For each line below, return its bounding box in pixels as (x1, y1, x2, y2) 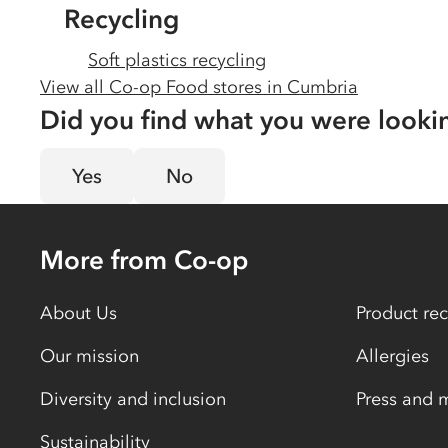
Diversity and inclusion (40, 388, 226, 410)
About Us (40, 302, 117, 324)
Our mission (40, 345, 139, 367)
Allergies (356, 345, 429, 367)
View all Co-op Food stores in (40, 76, 287, 98)
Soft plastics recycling (88, 49, 266, 71)
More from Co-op (40, 243, 248, 276)
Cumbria (287, 76, 358, 98)
